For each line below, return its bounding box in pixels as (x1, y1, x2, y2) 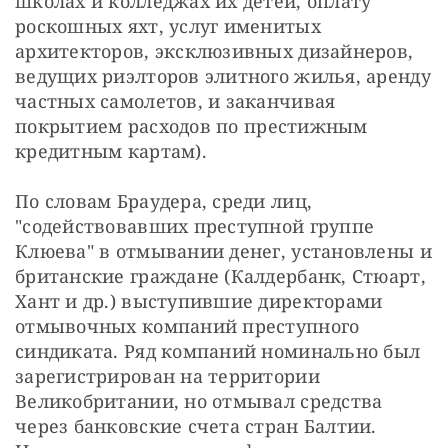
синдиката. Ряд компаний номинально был (15, 339, 421, 364)
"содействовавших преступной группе (15, 214, 375, 239)
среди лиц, (212, 189, 313, 214)
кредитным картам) (15, 139, 202, 164)
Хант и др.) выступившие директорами (15, 289, 383, 314)
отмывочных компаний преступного (15, 314, 360, 339)
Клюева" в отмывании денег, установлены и (15, 239, 432, 264)
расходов (127, 114, 211, 139)
